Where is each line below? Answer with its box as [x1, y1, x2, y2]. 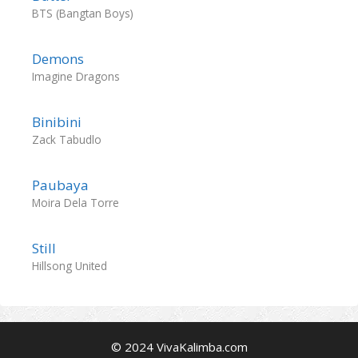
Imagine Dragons [32, 69, 120, 84]
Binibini [32, 113, 82, 131]
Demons [32, 50, 84, 68]
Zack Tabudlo [32, 132, 101, 147]
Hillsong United [32, 258, 107, 273]
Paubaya [32, 176, 89, 194]
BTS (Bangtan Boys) [32, 6, 133, 21]
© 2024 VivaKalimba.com [110, 339, 248, 355]
